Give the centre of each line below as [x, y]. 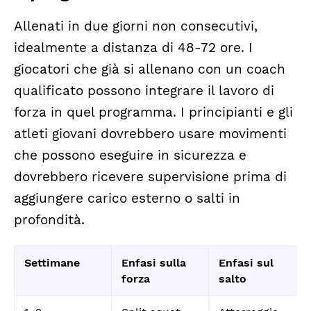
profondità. [49, 220]
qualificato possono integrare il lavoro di [144, 91]
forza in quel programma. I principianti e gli [153, 113]
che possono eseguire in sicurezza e [130, 156]
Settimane [52, 262]
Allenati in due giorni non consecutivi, [136, 27]
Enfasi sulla [154, 262]
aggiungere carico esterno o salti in [127, 199]
